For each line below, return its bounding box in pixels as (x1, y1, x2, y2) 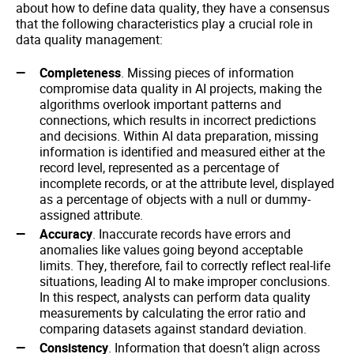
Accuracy (40, 225, 92, 243)
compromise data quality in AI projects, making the (40, 80, 322, 98)
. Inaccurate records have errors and (92, 225, 291, 243)
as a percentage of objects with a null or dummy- (40, 190, 311, 209)
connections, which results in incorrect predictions (40, 111, 316, 130)
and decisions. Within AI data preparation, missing (40, 127, 318, 145)
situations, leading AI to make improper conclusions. (40, 273, 330, 291)
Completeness (40, 64, 121, 82)
